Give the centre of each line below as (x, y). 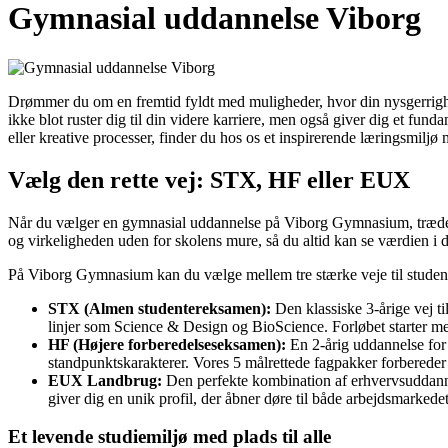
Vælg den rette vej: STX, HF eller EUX (209, 179)
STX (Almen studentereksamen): (159, 308)
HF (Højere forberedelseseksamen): (167, 344)
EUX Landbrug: (105, 380)
